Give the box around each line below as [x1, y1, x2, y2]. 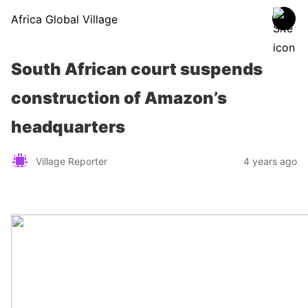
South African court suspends [11, 59, 263, 79]
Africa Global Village [11, 12, 118, 26]
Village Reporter [36, 155, 107, 167]
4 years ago [243, 155, 297, 167]
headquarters [11, 117, 125, 137]
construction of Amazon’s [11, 88, 227, 108]
